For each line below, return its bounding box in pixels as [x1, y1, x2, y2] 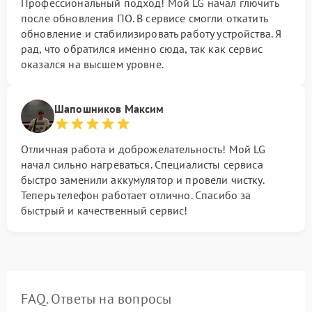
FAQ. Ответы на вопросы [21, 290, 172, 308]
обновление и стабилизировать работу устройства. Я [21, 26, 282, 40]
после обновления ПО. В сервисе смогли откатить [21, 11, 267, 25]
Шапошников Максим [54, 102, 164, 116]
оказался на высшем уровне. [21, 57, 164, 71]
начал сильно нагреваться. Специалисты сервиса [21, 157, 263, 171]
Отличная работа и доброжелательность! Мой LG [21, 142, 266, 156]
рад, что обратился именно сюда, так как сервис [21, 42, 263, 56]
